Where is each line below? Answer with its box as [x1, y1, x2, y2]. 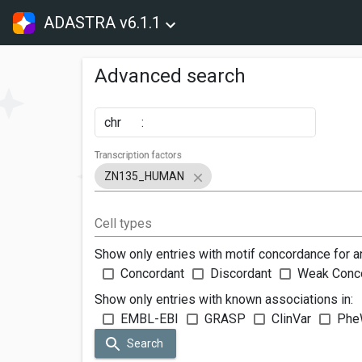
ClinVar [271, 310, 311, 326]
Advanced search [95, 65, 246, 87]
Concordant [120, 265, 184, 281]
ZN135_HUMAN [104, 169, 184, 183]
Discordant [210, 265, 271, 281]
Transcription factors [95, 149, 183, 162]
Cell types [95, 215, 152, 231]
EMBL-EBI [120, 310, 179, 326]
